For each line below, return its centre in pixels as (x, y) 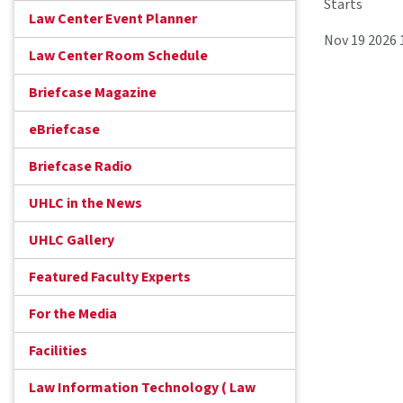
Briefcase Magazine (93, 93)
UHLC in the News (85, 204)
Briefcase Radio (81, 167)
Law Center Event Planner (113, 19)
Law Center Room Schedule (118, 56)
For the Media (73, 314)
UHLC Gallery (72, 241)
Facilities (58, 351)
